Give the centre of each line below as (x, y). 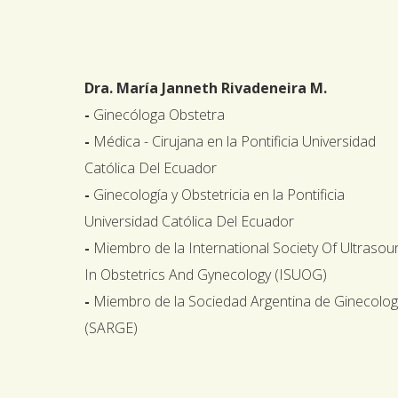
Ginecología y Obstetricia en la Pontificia (217, 194)
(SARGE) (111, 327)
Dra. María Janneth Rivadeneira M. (206, 88)
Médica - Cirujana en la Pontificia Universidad (233, 141)
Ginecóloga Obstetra (157, 114)
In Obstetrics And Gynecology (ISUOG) (206, 274)
